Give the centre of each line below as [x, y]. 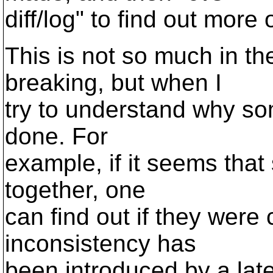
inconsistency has [101, 243]
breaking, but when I [113, 83]
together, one [75, 190]
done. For [56, 136]
